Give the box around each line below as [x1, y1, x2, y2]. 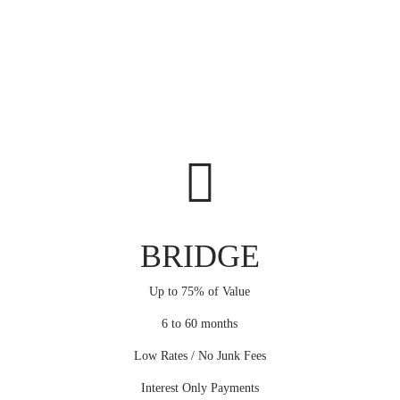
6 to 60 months [162, 317, 238, 331]
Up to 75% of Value [149, 285, 251, 299]
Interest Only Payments [140, 381, 259, 396]
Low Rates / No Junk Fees [133, 349, 266, 363]
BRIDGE [139, 238, 260, 275]
